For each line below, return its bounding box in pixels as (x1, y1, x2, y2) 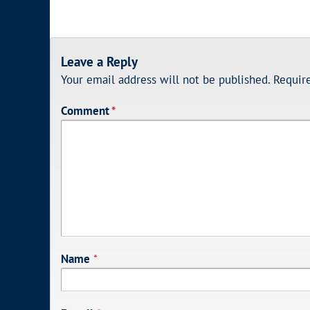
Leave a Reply (61, 53, 138, 71)
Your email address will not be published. (61, 71, 270, 87)
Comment (61, 102, 111, 118)
